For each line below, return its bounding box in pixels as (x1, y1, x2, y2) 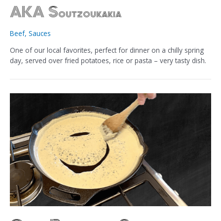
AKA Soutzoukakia (10, 3, 121, 22)
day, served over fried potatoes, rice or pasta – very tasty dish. (10, 55, 206, 65)
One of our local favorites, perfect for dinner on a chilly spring (10, 45, 204, 55)
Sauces (29, 29, 51, 38)
